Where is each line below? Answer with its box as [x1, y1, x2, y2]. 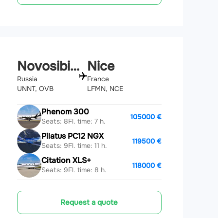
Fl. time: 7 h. [68, 117, 106, 126]
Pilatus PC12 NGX [41, 131, 104, 142]
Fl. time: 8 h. [68, 165, 107, 175]
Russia [17, 74, 37, 83]
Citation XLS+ [41, 155, 91, 166]
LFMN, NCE [87, 84, 124, 93]
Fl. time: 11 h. [68, 141, 107, 150]
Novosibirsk [70, 57, 79, 74]
